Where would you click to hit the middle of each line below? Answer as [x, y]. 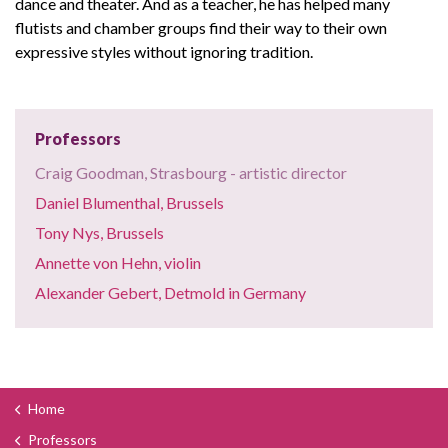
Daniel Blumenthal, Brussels [129, 202]
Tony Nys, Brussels [99, 232]
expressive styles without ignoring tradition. [165, 51]
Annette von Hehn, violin [118, 262]
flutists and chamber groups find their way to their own [201, 27]
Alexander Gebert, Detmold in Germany [170, 292]
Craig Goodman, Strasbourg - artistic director [191, 172]
